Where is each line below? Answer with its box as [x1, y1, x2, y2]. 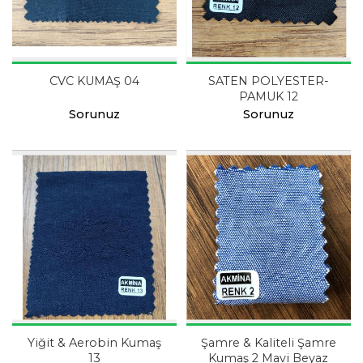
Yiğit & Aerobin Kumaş [27, 335, 121, 351]
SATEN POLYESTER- [207, 73, 329, 88]
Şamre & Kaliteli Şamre [200, 335, 336, 351]
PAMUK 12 [238, 88, 298, 104]
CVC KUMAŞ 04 [49, 73, 139, 88]
